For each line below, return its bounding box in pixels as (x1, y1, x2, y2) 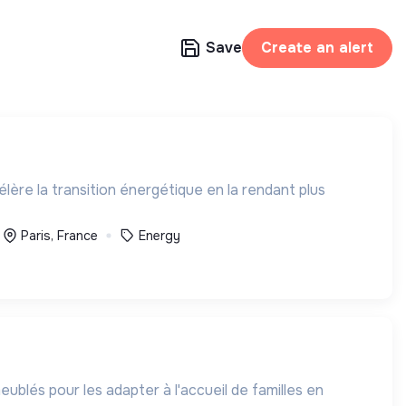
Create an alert (261, 38, 373, 57)
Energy (138, 227, 180, 244)
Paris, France (20, 227, 98, 244)
